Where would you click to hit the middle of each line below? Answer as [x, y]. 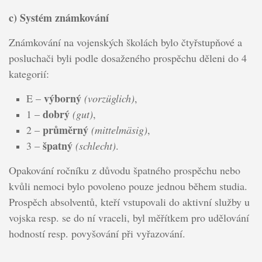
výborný [62, 98]
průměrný [65, 130]
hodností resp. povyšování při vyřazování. [97, 233]
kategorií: [29, 73]
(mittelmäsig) [119, 130]
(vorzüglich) [109, 98]
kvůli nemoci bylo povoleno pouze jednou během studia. [128, 186]
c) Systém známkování [58, 17]
